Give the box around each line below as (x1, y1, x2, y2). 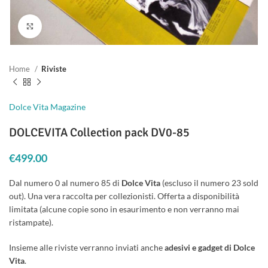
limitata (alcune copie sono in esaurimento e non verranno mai (9, 204, 239, 215)
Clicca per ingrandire (42, 22, 114, 32)
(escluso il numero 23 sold (160, 178, 258, 188)
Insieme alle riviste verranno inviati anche (9, 242, 163, 253)
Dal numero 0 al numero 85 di (9, 178, 121, 188)
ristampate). (9, 217, 53, 228)
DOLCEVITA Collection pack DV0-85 (9, 125, 190, 141)
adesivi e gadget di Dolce (163, 242, 255, 253)
